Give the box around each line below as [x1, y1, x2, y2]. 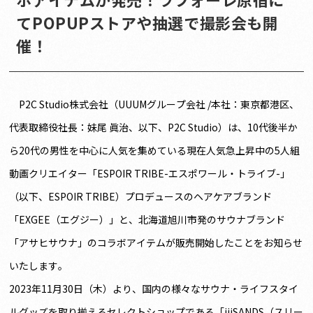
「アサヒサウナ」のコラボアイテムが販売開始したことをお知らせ [9, 235, 303, 249]
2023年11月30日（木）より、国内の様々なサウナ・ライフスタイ [9, 281, 299, 296]
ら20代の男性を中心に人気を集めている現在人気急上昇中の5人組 [9, 143, 300, 157]
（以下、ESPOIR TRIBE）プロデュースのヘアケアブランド [9, 189, 272, 203]
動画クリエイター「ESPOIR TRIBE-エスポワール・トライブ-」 [9, 166, 291, 180]
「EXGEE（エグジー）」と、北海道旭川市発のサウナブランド [9, 212, 286, 226]
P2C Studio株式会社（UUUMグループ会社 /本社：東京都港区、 [9, 96, 300, 111]
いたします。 [9, 258, 68, 272]
